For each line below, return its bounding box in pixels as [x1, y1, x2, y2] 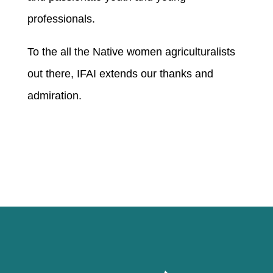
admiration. [27, 90, 82, 102]
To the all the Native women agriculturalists [27, 46, 235, 58]
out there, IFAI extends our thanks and [27, 68, 213, 80]
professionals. [27, 13, 95, 26]
